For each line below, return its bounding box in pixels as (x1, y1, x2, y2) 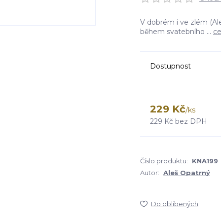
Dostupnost (150, 62, 191, 71)
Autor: (140, 169, 159, 177)
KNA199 (192, 157, 218, 165)
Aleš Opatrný (163, 169, 210, 177)
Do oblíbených (151, 200, 198, 208)
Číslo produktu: (140, 157, 188, 165)
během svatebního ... (140, 27, 213, 36)
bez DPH (175, 117, 207, 126)
